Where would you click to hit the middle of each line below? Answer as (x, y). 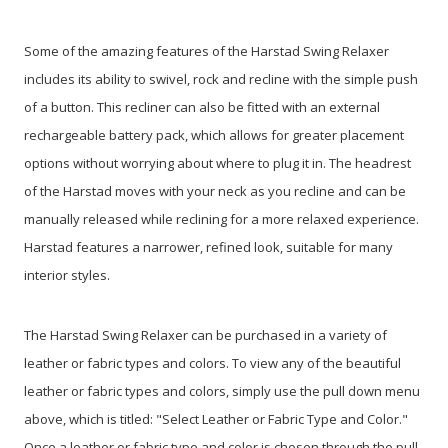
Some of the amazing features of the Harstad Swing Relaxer (206, 50)
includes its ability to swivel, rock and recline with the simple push (221, 78)
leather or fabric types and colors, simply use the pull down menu (222, 390)
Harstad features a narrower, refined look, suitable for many (208, 246)
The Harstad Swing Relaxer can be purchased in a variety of (205, 334)
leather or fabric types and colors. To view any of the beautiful (212, 362)
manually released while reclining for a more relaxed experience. (221, 218)
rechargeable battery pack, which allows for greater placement (214, 134)
